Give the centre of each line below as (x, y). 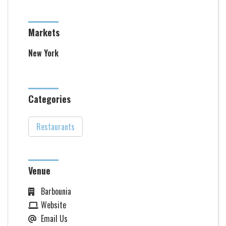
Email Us (54, 218)
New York (43, 53)
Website (53, 205)
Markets (44, 32)
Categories (49, 99)
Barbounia (56, 191)
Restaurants (55, 127)
